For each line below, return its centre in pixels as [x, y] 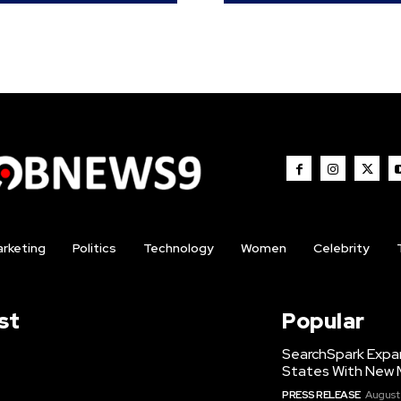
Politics [94, 247]
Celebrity [341, 247]
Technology [178, 247]
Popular [324, 320]
